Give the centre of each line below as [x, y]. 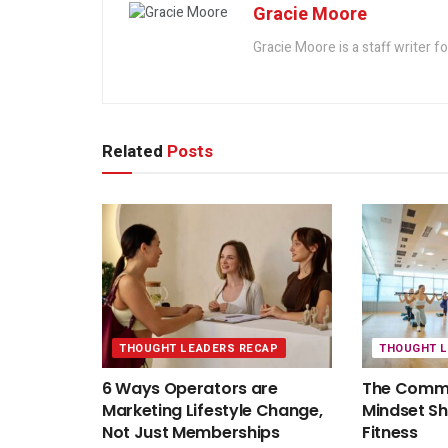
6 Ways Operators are [190, 389]
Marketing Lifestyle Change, [212, 411]
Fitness [389, 433]
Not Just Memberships [191, 433]
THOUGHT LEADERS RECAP [199, 349]
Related [132, 152]
